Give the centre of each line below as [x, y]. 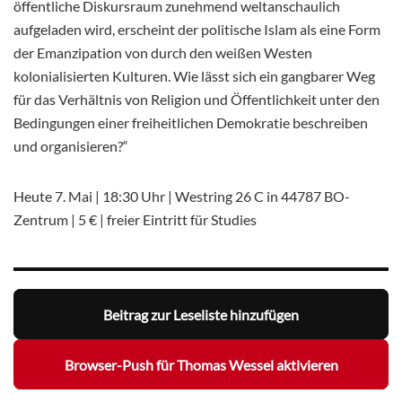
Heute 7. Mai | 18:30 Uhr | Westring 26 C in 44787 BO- [182, 197]
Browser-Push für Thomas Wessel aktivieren [201, 364]
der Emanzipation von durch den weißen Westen [163, 53]
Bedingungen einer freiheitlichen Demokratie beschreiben [191, 123]
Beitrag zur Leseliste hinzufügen [201, 314]
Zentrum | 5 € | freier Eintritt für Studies [135, 220]
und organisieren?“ [71, 146]
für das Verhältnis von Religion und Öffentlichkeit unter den [197, 100]
